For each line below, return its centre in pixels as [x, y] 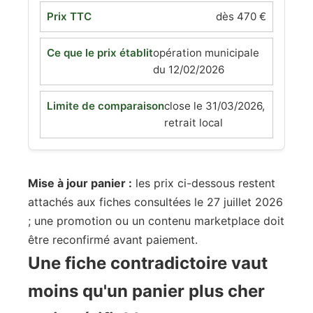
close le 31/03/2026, [214, 106]
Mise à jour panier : [80, 183]
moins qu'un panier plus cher [146, 291]
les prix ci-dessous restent [204, 183]
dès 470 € [241, 16]
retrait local [194, 123]
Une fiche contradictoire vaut [148, 263]
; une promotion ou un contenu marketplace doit [156, 221]
